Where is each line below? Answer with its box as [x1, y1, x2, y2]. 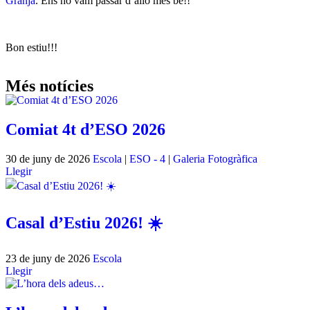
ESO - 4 [129, 152, 165, 165]
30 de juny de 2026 [6, 152, 93, 165]
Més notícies [6, 77, 93, 95]
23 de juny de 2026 [6, 252, 93, 264]
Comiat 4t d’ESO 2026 [6, 120, 165, 138]
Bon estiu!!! [6, 42, 57, 53]
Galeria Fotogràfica [173, 152, 257, 165]
